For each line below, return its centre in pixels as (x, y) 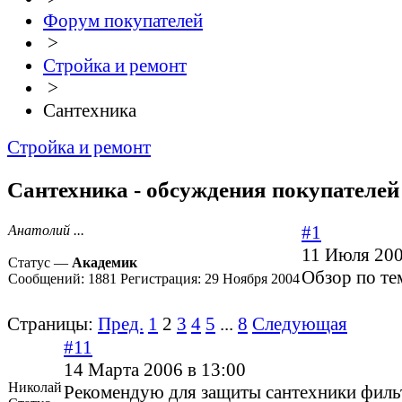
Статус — (40, 263)
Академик (105, 263)
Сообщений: (48, 279)
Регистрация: (162, 279)
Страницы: (50, 324)
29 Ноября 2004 (252, 279)
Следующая (300, 324)
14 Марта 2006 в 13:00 (155, 370)
